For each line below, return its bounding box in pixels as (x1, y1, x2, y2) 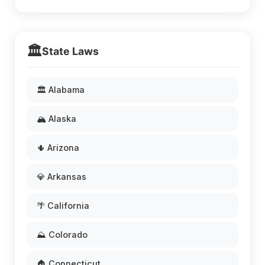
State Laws (42, 45, 99, 58)
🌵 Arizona (37, 143, 79, 153)
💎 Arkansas (37, 172, 86, 182)
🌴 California (37, 201, 89, 211)
